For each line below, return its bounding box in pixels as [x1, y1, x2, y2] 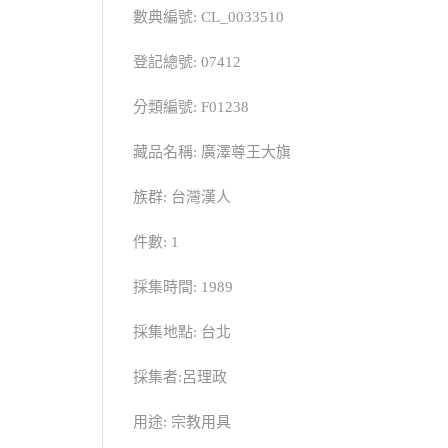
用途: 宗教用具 [133, 413, 231, 430]
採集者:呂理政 [133, 368, 227, 385]
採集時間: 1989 [133, 278, 233, 295]
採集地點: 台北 [133, 323, 231, 340]
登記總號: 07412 [133, 53, 241, 70]
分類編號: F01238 [133, 98, 249, 115]
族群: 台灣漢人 [133, 188, 231, 205]
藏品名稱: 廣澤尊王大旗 [133, 143, 291, 160]
